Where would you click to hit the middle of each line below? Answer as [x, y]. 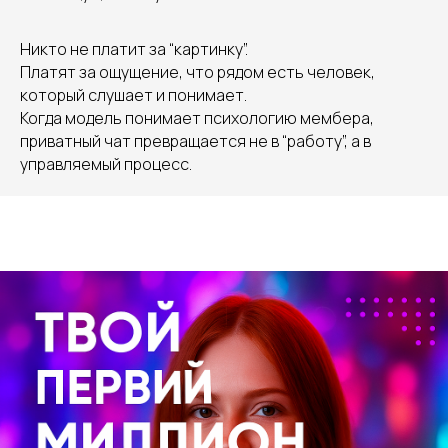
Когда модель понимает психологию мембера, [197, 118]
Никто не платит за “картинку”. [134, 49]
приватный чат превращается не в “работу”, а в [195, 141]
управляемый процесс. [106, 164]
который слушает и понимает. [133, 95]
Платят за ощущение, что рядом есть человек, [197, 72]
